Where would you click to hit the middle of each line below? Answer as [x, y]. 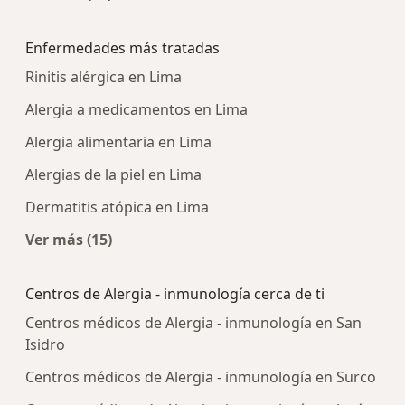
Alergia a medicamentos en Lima [137, 110]
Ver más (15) [69, 240]
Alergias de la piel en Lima [113, 175]
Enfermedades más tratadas [122, 48]
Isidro [45, 345]
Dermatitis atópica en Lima [117, 207]
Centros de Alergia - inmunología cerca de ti [175, 294]
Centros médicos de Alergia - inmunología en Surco [201, 377]
